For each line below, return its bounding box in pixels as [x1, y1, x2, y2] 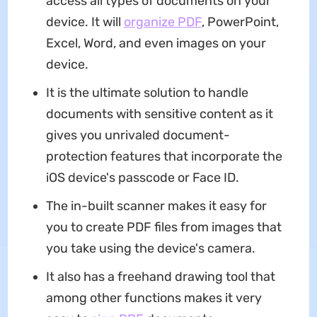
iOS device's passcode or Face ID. [45, 169, 239, 185]
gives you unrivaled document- [45, 127, 230, 143]
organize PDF [123, 13, 202, 30]
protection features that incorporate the [45, 148, 282, 164]
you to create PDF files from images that [45, 219, 282, 235]
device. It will [45, 13, 124, 30]
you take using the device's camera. [45, 240, 255, 256]
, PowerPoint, [201, 13, 279, 30]
